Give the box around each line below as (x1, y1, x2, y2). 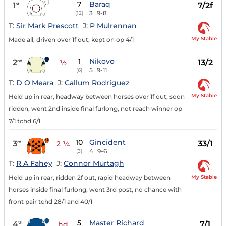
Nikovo (89, 56, 115, 66)
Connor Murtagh (64, 159, 124, 168)
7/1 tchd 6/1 (9, 117, 40, 125)
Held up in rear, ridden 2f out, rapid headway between (9, 174, 171, 182)
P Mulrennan (90, 21, 137, 30)
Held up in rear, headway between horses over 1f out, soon (9, 92, 185, 100)
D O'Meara (16, 78, 53, 87)
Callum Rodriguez (65, 78, 129, 87)
